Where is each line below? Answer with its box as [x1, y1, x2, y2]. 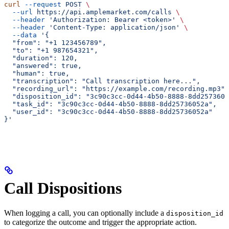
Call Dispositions [4, 178, 122, 197]
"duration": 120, [4, 54, 78, 62]
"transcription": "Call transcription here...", [4, 77, 200, 85]
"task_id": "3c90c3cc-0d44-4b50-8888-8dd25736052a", [4, 100, 217, 108]
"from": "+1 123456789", [4, 39, 106, 47]
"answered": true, [4, 62, 82, 70]
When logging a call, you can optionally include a [4, 209, 166, 218]
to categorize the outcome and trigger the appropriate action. [4, 218, 197, 227]
